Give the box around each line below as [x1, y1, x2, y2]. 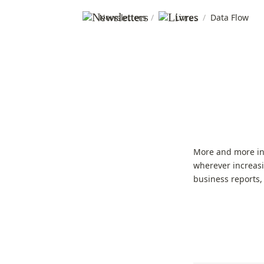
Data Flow [210, 12, 249, 23]
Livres [175, 12, 198, 23]
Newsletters [99, 12, 146, 23]
